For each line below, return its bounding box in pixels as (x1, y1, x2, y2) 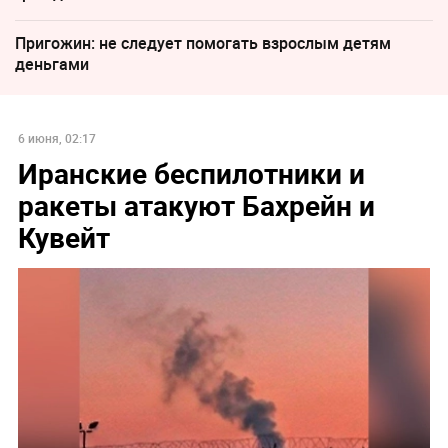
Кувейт (17, 217, 110, 256)
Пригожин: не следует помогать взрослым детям (15, 31, 391, 54)
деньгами (15, 52, 89, 75)
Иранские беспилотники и (17, 153, 365, 192)
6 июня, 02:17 (17, 129, 96, 146)
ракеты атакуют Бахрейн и (17, 185, 375, 224)
